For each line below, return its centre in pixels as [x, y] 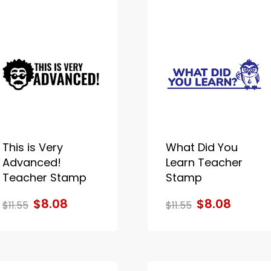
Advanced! [31, 162]
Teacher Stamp [44, 177]
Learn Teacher [204, 162]
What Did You [201, 147]
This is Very [32, 147]
